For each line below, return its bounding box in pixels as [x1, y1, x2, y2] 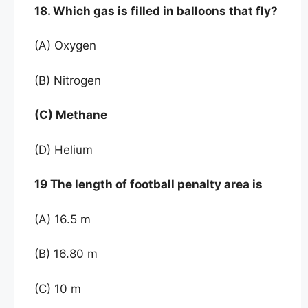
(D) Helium [34, 142, 93, 157]
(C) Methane [34, 108, 107, 122]
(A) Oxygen [34, 38, 96, 52]
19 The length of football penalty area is [34, 177, 263, 191]
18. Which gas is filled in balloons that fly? [34, 3, 278, 18]
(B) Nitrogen [34, 73, 101, 87]
